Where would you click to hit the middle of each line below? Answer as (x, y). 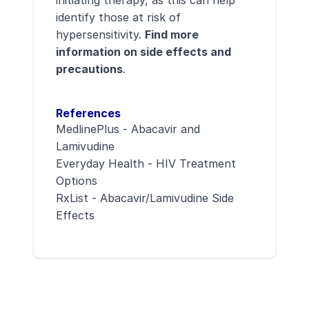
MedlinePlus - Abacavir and (128, 129)
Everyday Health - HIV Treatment (146, 163)
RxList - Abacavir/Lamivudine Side (145, 198)
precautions (89, 69)
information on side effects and (143, 52)
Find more (172, 34)
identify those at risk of (118, 17)
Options (77, 181)
